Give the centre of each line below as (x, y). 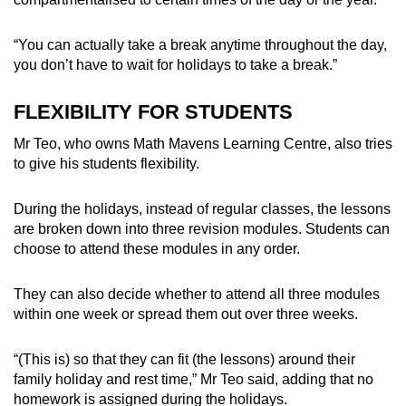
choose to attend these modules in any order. (157, 248)
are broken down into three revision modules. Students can (202, 228)
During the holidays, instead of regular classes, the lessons (202, 208)
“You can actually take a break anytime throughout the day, (200, 44)
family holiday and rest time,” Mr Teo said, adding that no (193, 379)
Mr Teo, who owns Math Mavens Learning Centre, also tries (203, 143)
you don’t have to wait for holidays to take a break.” (175, 64)
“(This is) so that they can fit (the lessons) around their (184, 359)
